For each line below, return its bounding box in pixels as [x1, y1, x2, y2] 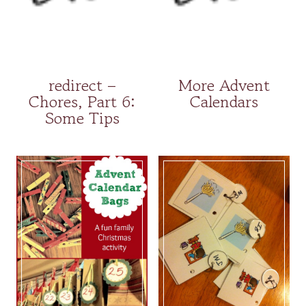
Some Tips [44, 105, 120, 130]
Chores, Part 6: [29, 89, 135, 113]
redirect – [48, 72, 116, 97]
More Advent [178, 72, 270, 97]
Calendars [190, 89, 258, 113]
